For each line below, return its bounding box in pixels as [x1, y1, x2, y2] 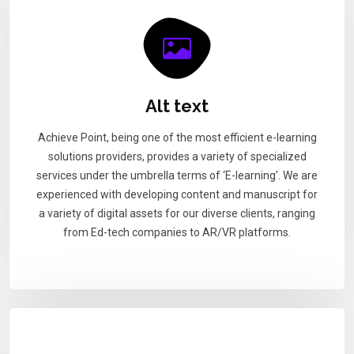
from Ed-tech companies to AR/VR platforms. [63, 225, 291, 239]
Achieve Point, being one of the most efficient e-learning [37, 130, 317, 144]
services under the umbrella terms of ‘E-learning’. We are [36, 168, 318, 182]
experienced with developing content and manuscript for [36, 187, 318, 201]
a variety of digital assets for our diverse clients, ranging [39, 206, 315, 220]
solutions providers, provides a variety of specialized [47, 149, 307, 163]
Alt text [145, 95, 209, 116]
